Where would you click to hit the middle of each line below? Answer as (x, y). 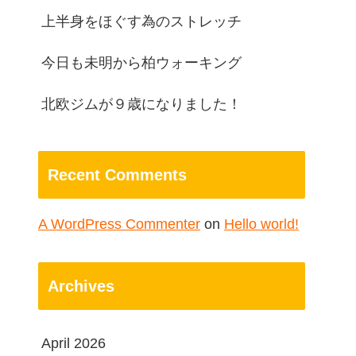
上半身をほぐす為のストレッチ (141, 22)
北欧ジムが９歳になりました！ (141, 104)
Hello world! (261, 224)
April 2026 (74, 344)
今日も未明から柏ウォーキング (141, 63)
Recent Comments (117, 174)
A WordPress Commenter (119, 224)
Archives (81, 286)
